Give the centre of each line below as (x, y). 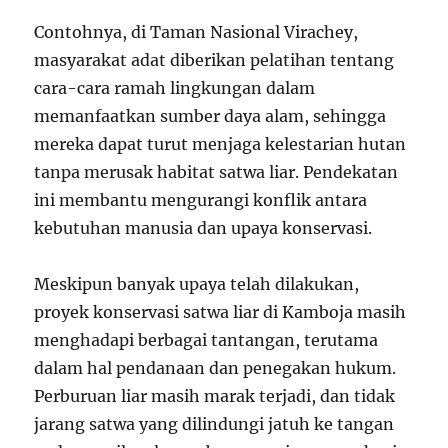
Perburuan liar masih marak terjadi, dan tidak (215, 396)
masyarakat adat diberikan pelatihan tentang (214, 60)
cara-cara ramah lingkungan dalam (175, 88)
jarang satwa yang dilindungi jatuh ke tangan (214, 424)
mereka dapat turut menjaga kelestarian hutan (220, 144)
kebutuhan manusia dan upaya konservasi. (203, 228)
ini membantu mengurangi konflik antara (201, 200)
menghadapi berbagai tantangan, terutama (206, 340)
